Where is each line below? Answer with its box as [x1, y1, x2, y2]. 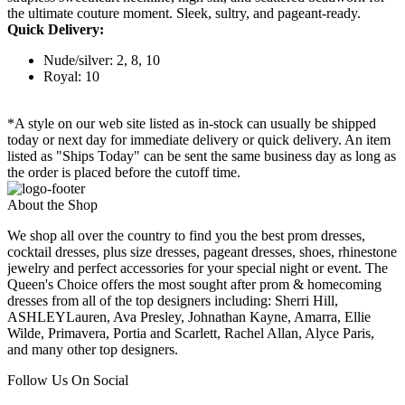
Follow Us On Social [7, 372, 128, 389]
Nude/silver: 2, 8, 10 [43, 52, 160, 69]
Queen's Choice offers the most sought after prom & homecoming [7, 277, 381, 293]
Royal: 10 [43, 69, 99, 85]
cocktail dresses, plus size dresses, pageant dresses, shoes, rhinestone [7, 244, 397, 260]
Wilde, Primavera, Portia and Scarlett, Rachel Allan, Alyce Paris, [7, 325, 374, 342]
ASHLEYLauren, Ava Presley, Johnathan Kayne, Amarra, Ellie [7, 309, 371, 325]
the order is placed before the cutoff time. [7, 165, 240, 181]
